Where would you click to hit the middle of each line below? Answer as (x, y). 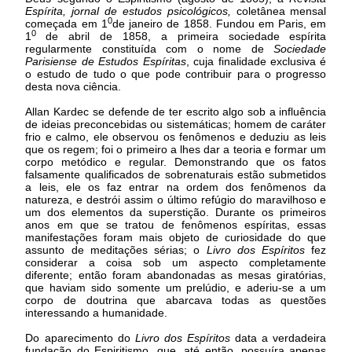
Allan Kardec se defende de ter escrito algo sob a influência (176, 111)
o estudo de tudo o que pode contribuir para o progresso (176, 73)
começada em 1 (66, 23)
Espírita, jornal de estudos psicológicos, (131, 11)
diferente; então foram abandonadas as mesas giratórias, (176, 275)
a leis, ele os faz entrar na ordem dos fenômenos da (176, 187)
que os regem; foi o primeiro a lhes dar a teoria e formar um (176, 149)
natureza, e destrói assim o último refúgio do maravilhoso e (176, 199)
